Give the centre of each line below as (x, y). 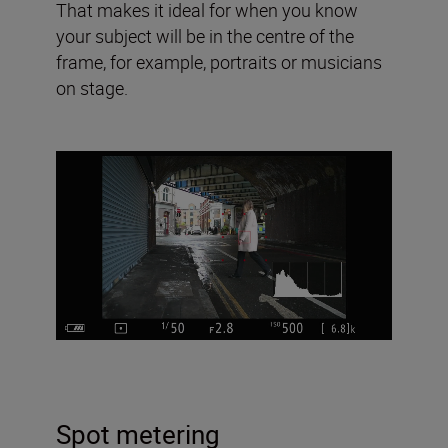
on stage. (92, 87)
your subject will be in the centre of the (205, 35)
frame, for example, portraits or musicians (219, 61)
